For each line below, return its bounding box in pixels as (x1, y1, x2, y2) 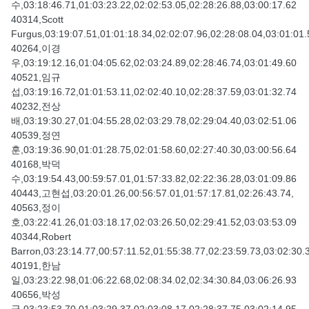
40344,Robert (11, 231, 71, 243)
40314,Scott (11, 14, 63, 26)
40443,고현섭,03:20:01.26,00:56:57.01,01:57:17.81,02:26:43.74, (11, 188, 294, 199)
